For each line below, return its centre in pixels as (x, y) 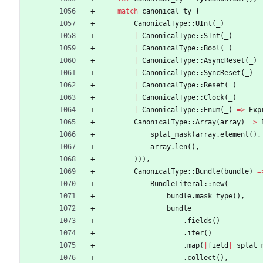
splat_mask (171, 135)
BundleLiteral (177, 184)
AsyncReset (224, 61)
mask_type (214, 196)
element (235, 135)
